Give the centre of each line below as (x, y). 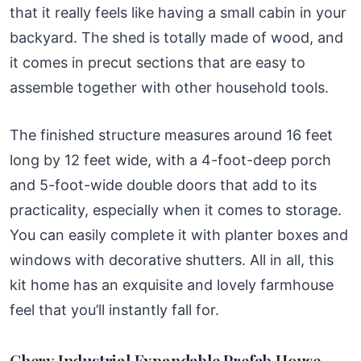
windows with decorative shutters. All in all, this (172, 259)
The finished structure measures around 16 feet (171, 135)
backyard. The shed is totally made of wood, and (176, 37)
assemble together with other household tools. (169, 87)
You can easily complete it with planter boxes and (179, 234)
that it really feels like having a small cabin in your (178, 12)
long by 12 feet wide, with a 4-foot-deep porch (170, 160)
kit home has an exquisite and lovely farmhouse (172, 284)
